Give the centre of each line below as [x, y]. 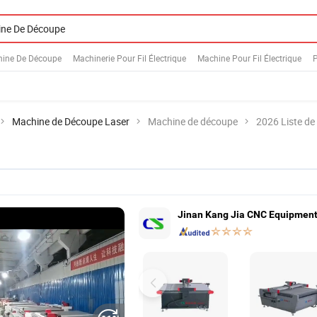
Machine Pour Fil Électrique [249, 58]
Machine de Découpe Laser [71, 121]
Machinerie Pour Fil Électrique [129, 58]
